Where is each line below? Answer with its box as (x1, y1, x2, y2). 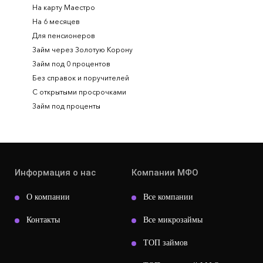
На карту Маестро (32, 3, 95, 12)
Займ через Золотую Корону (32, 45, 133, 54)
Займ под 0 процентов (32, 59, 110, 68)
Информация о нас (15, 167, 96, 178)
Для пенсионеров (32, 31, 95, 40)
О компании (26, 193, 70, 201)
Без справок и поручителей (32, 73, 129, 82)
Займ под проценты (32, 102, 100, 110)
